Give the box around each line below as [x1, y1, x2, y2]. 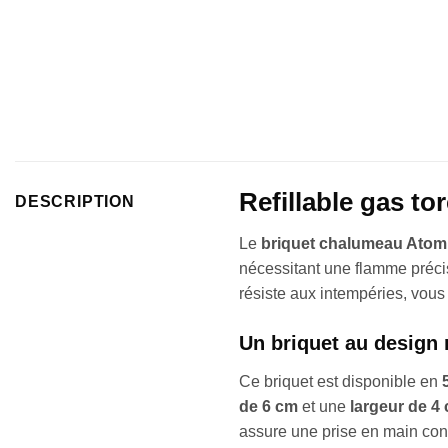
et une [298, 398, 350, 416]
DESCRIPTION [15, 192, 135, 210]
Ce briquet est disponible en [239, 373, 442, 391]
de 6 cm [239, 398, 298, 416]
